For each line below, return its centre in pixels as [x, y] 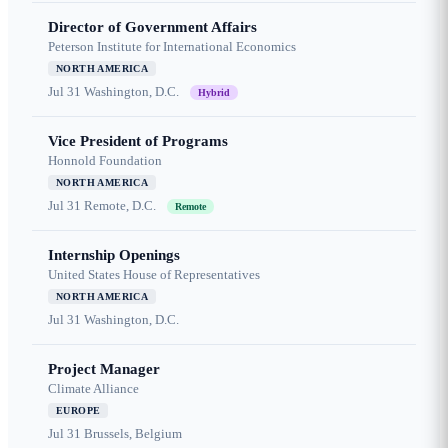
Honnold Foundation [105, 161]
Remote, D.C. [120, 206]
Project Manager [104, 369]
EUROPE [78, 411]
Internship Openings [114, 255]
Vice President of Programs [138, 141]
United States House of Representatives [154, 275]
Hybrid [214, 93]
